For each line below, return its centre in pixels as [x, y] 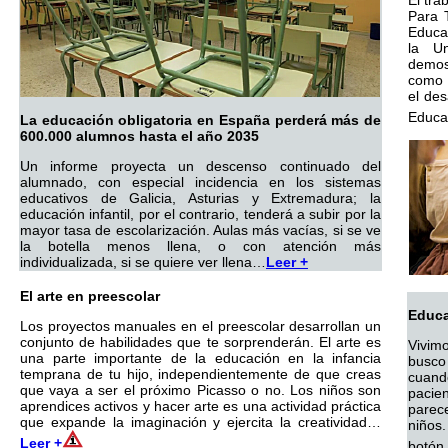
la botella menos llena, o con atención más [200, 246]
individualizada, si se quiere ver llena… [143, 262]
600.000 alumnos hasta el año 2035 [139, 136]
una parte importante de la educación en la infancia [200, 358]
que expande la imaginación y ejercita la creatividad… [200, 422]
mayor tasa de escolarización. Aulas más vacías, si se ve [200, 230]
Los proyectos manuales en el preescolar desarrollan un [200, 326]
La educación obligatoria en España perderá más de [200, 120]
